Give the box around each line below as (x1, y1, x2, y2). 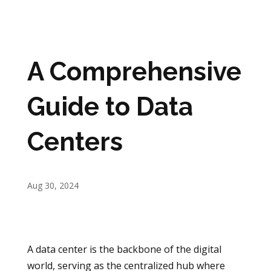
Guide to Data (27, 91, 193, 122)
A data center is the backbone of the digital (27, 242, 221, 256)
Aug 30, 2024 (27, 179, 79, 191)
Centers (27, 126, 123, 157)
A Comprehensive (27, 56, 241, 87)
